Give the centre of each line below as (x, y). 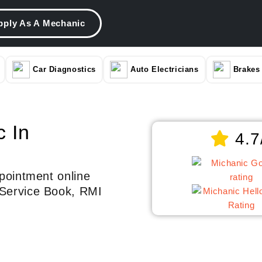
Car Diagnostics (64, 69)
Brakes (247, 69)
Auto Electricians (164, 69)
